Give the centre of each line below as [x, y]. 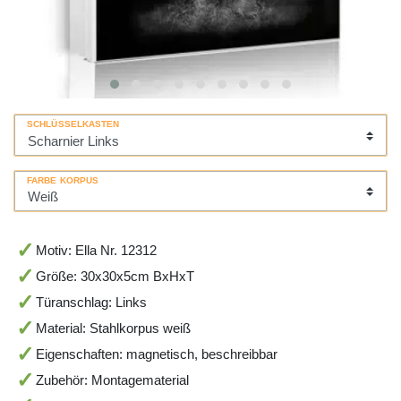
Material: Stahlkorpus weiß [113, 328]
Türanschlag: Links [91, 303]
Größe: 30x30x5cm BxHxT [115, 277]
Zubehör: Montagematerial [112, 380]
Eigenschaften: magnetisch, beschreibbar [156, 354]
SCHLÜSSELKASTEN [73, 124]
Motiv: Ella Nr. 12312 [96, 251]
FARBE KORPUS [63, 180]
